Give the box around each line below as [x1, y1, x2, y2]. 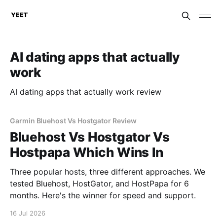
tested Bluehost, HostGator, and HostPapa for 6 [10, 179, 189, 188]
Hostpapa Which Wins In [10, 145, 163, 160]
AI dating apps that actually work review [10, 87, 161, 97]
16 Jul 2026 [10, 209, 45, 217]
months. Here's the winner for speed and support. [10, 190, 196, 200]
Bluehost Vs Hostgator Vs [10, 129, 170, 145]
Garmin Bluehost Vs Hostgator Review [10, 116, 137, 125]
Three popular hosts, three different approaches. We [10, 167, 205, 177]
